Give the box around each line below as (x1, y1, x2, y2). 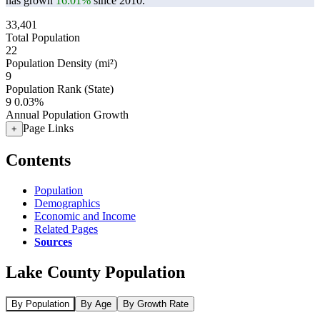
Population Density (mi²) (6, 57, 117, 69)
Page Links (23, 122, 74, 134)
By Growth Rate (123, 298, 189, 309)
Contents (6, 150, 71, 169)
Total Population (6, 31, 80, 44)
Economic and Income (34, 209, 136, 222)
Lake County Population (6, 262, 185, 281)
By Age (81, 298, 111, 309)
